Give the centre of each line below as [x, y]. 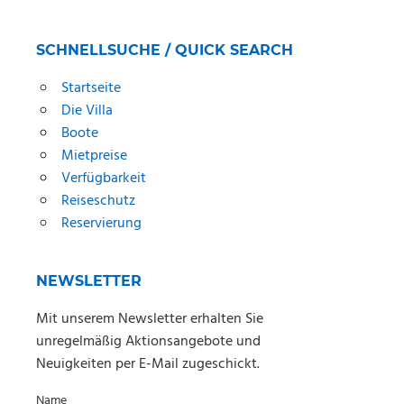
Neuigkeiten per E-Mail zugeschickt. [148, 365]
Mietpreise [94, 156]
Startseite [91, 89]
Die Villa [87, 111]
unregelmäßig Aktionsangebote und [148, 342]
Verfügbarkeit [103, 179]
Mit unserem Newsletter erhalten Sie [150, 320]
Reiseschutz [98, 202]
